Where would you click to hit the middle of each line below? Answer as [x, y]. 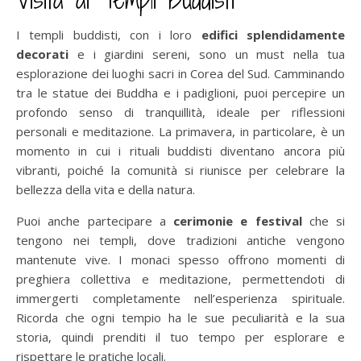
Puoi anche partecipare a [95, 221]
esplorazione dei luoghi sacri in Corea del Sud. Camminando [180, 74]
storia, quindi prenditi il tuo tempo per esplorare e [180, 337]
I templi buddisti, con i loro [109, 35]
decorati [42, 54]
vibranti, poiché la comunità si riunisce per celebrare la [180, 170]
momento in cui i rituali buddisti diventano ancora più [180, 151]
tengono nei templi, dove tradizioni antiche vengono [180, 241]
